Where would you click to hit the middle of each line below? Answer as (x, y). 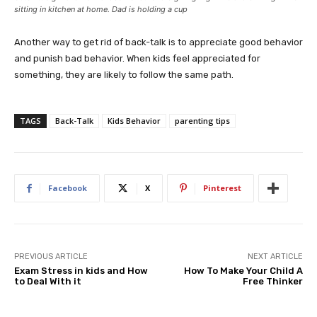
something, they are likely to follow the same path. (124, 75)
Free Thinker (272, 282)
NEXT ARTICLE (275, 257)
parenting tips (202, 121)
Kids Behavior (134, 121)
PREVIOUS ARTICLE (51, 257)
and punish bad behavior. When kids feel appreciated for (137, 59)
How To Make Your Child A (243, 271)
